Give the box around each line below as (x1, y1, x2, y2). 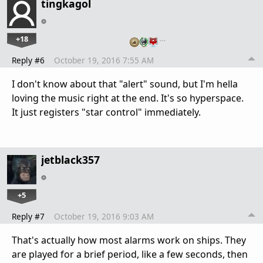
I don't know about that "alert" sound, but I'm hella (12, 77, 238, 91)
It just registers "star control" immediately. (12, 106, 201, 119)
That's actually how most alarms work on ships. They (12, 234, 246, 247)
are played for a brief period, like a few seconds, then (12, 248, 248, 261)
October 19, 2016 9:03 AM (54, 211, 154, 222)
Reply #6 (12, 55, 45, 66)
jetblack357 (41, 153, 100, 167)
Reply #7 (12, 211, 45, 222)
